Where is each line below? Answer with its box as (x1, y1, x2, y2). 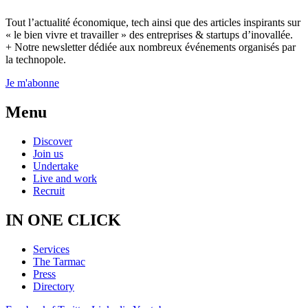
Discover (33, 135, 72, 148)
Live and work (33, 173, 97, 185)
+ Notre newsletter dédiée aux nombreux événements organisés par (5, 41, 296, 54)
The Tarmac (33, 255, 85, 267)
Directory (33, 280, 74, 292)
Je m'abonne (5, 77, 59, 89)
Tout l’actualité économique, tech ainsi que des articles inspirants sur (5, 16, 300, 29)
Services (33, 243, 69, 255)
